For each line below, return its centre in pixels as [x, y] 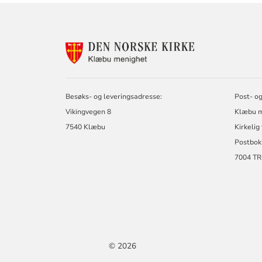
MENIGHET [219, 81]
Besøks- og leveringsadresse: [114, 97]
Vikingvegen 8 [89, 112]
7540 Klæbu [86, 127]
